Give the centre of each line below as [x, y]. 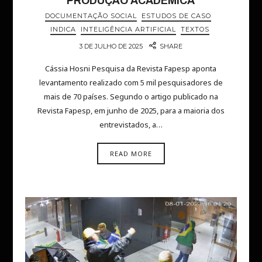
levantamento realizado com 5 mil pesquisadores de [131, 82]
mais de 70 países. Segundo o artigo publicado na [131, 96]
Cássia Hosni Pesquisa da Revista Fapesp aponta [131, 68]
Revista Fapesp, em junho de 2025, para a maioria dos [131, 110]
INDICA [63, 30]
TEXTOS [195, 30]
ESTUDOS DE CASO [177, 16]
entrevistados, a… [131, 124]
